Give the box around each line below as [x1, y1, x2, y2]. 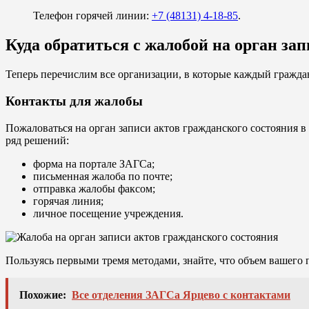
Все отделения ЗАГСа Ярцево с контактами [72, 288, 290, 301]
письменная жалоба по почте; [33, 170, 172, 182]
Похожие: [19, 288, 66, 301]
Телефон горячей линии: [33, 10, 152, 22]
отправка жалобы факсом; [33, 182, 155, 195]
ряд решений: [6, 134, 69, 146]
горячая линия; [33, 195, 103, 207]
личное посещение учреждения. [33, 207, 183, 219]
